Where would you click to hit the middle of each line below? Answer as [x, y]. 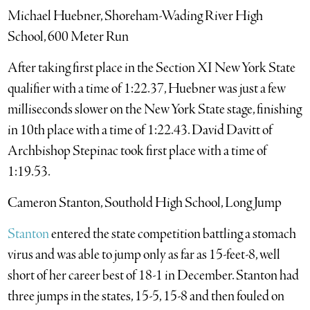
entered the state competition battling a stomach [173, 234]
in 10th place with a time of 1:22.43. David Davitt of [140, 130]
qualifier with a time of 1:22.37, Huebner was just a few [147, 89]
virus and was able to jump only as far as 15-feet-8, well [144, 255]
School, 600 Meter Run [69, 37]
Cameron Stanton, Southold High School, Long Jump [146, 203]
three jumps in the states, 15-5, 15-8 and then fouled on [146, 297]
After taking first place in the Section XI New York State [152, 68]
